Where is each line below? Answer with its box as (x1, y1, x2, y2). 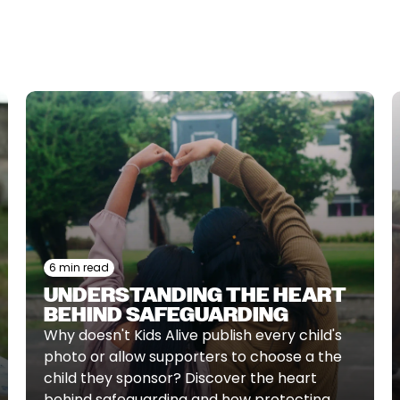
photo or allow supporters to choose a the (44, 346, 343, 367)
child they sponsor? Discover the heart (44, 368, 318, 388)
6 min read (49, 260, 110, 275)
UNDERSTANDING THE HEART (44, 281, 347, 309)
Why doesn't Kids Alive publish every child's (44, 325, 343, 346)
